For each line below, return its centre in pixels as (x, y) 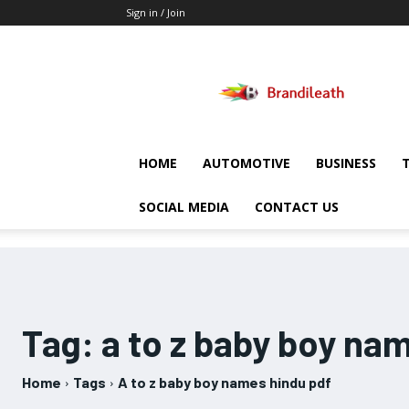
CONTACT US (297, 207)
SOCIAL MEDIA (184, 207)
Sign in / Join (156, 12)
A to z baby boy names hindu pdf (225, 382)
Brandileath (314, 60)
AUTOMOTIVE (246, 163)
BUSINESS (346, 163)
